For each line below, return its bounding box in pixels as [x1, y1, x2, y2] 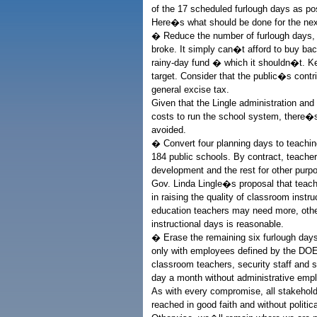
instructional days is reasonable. [151, 219, 284, 229]
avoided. [151, 125, 186, 135]
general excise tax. [151, 84, 229, 95]
